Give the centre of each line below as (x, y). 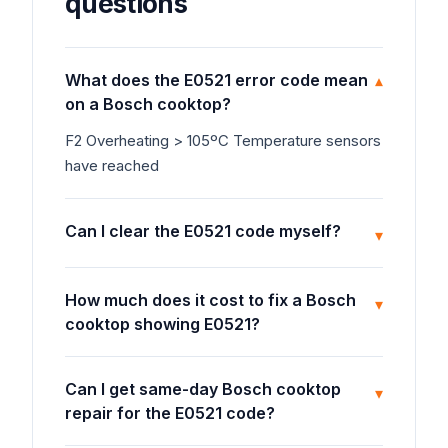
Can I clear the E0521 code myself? (203, 231)
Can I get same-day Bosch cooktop (203, 389)
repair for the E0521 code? (170, 413)
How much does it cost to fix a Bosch (210, 300)
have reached (112, 165)
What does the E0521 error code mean (216, 80)
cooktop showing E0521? (162, 324)
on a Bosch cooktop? (148, 104)
